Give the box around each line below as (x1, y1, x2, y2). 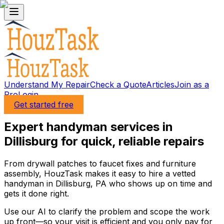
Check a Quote (90, 79, 146, 89)
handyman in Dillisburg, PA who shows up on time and (4, 178, 212, 188)
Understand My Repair (4, 79, 90, 89)
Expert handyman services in (4, 119, 173, 134)
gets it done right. (4, 188, 69, 198)
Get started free (14, 99, 73, 109)
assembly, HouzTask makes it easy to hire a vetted (4, 168, 195, 178)
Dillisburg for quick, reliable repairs (4, 133, 204, 148)
